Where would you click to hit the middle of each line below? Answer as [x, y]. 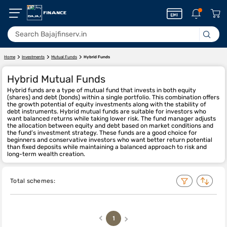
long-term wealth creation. [46, 154]
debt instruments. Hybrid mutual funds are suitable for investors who [107, 111]
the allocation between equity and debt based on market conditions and [110, 126]
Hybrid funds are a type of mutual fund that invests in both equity [102, 90]
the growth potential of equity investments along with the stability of [107, 104]
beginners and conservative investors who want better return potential [110, 140]
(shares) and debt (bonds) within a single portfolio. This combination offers [113, 97]
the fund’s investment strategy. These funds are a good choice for [102, 133]
